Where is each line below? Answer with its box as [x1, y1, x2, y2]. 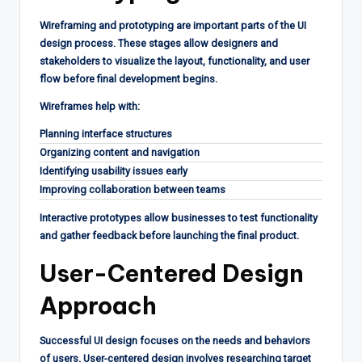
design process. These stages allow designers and [40, 36, 278, 49]
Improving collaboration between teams [40, 183, 225, 196]
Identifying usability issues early [40, 164, 187, 177]
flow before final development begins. [40, 72, 217, 85]
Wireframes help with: [40, 99, 140, 112]
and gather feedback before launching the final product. [40, 229, 299, 242]
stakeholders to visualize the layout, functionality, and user [40, 54, 309, 67]
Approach [40, 290, 157, 321]
